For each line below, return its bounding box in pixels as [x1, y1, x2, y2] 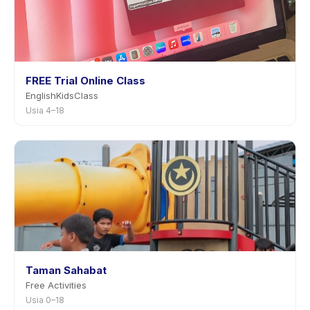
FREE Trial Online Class [26, 74, 145, 87]
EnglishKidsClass [26, 90, 98, 101]
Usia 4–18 [26, 105, 64, 116]
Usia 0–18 [26, 295, 64, 305]
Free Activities [26, 280, 86, 291]
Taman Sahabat [26, 264, 107, 277]
